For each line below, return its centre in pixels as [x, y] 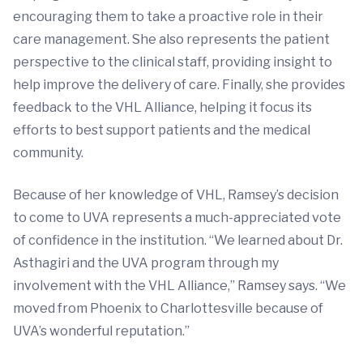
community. [48, 153]
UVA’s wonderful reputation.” [101, 331]
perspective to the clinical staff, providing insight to [173, 62]
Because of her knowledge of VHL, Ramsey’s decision [176, 195]
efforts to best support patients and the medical [162, 130]
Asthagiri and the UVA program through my [146, 263]
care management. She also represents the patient [171, 40]
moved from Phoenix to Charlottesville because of [168, 309]
